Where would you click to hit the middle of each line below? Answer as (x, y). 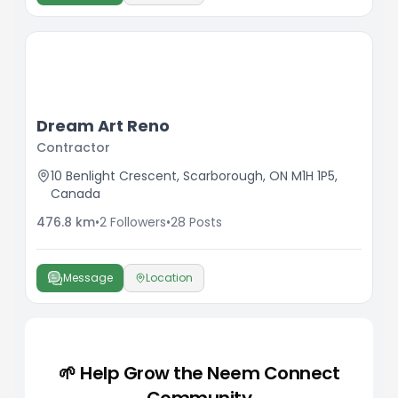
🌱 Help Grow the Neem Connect (199, 373)
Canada (76, 194)
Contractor (73, 147)
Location (169, 278)
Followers (138, 222)
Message (88, 278)
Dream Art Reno (103, 126)
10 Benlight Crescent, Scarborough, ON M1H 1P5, (194, 176)
